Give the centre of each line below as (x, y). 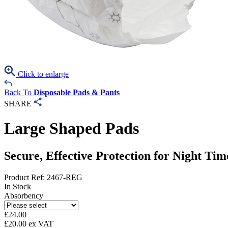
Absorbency (24, 195)
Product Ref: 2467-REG (43, 177)
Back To (19, 92)
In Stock (18, 186)
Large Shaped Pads (72, 129)
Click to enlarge (42, 74)
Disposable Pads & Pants (77, 92)
